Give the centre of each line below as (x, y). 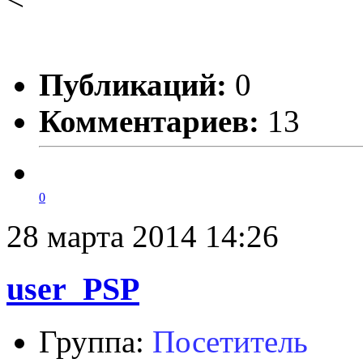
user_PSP (73, 288)
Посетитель (230, 341)
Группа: (96, 341)
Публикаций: (133, 85)
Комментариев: (149, 122)
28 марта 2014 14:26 (143, 237)
